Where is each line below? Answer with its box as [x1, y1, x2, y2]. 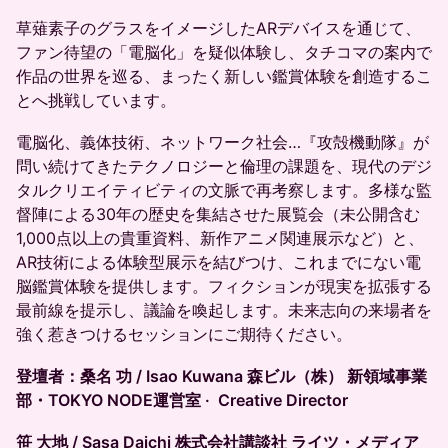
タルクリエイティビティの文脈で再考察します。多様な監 [16, 180, 432, 200]
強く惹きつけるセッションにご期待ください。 [16, 324, 352, 344]
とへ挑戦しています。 [16, 90, 176, 110]
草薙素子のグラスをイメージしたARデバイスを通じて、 [16, 18, 421, 38]
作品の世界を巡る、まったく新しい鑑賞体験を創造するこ [16, 66, 432, 86]
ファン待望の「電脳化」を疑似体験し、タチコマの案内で [16, 42, 432, 62]
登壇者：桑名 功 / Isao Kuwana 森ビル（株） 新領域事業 [16, 366, 427, 386]
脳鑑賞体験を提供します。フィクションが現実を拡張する [16, 276, 432, 296]
